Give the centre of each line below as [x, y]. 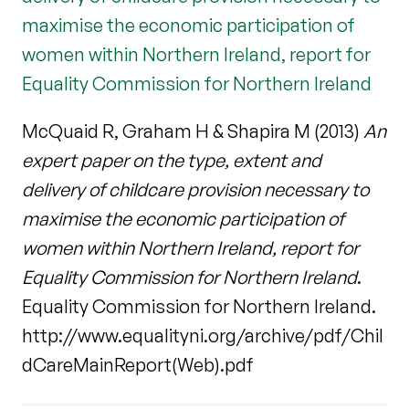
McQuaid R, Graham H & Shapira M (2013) [193, 131]
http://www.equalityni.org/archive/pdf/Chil [203, 336]
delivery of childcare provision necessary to [195, 190]
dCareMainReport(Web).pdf [138, 365]
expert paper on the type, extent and [172, 161]
